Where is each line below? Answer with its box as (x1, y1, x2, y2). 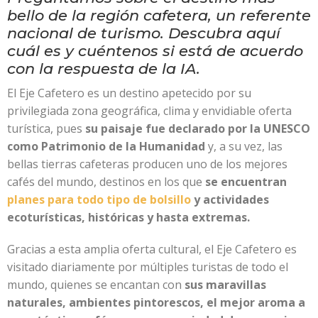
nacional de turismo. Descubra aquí (7, 23, 280, 42)
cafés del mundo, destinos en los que (7, 173, 205, 190)
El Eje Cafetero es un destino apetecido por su (7, 84, 251, 101)
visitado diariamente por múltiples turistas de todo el (7, 258, 288, 275)
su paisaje (85, 120, 143, 136)
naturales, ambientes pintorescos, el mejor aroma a (7, 294, 305, 310)
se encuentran (205, 173, 287, 190)
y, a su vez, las (208, 138, 283, 154)
